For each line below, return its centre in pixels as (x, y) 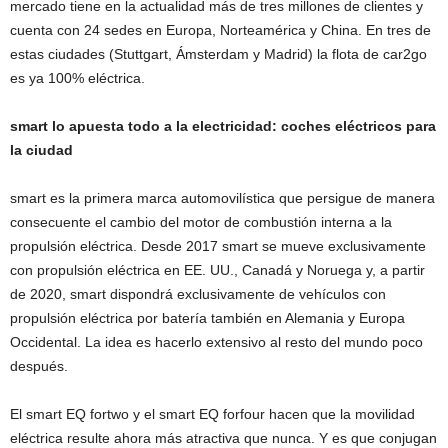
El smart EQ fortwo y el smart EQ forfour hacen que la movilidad (212, 413)
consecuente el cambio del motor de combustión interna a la (201, 221)
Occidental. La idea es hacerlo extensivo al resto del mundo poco (216, 341)
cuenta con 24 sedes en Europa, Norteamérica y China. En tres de (220, 29)
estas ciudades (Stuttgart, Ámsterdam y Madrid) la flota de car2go (218, 53)
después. (39, 365)
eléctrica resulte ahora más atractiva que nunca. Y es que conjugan (223, 437)
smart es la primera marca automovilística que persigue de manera (222, 197)
